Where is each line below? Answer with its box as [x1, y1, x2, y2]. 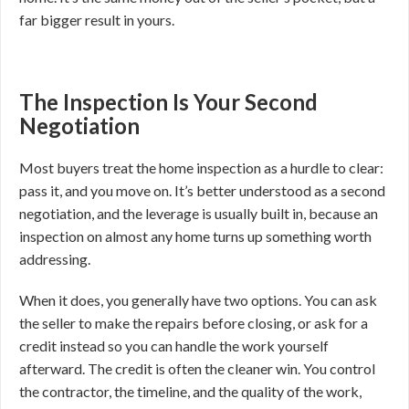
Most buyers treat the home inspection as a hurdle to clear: [19, 159, 383, 176]
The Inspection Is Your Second [19, 89, 318, 115]
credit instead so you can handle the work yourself [19, 337, 329, 354]
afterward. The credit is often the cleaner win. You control [19, 360, 375, 377]
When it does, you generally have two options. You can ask [19, 291, 377, 309]
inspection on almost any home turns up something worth [19, 227, 372, 245]
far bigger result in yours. [19, 11, 174, 28]
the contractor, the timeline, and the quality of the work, [19, 383, 362, 400]
